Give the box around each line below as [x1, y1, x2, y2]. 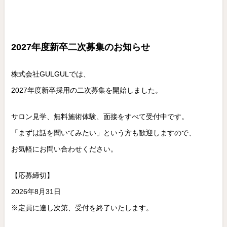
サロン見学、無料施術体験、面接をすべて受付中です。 [11, 112, 188, 121]
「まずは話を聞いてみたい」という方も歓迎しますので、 [11, 129, 196, 137]
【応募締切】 [11, 171, 54, 180]
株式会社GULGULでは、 [11, 70, 90, 79]
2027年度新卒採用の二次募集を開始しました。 [11, 86, 162, 95]
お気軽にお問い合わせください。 [11, 145, 118, 154]
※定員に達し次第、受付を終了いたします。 [11, 204, 153, 212]
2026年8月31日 [11, 187, 61, 196]
